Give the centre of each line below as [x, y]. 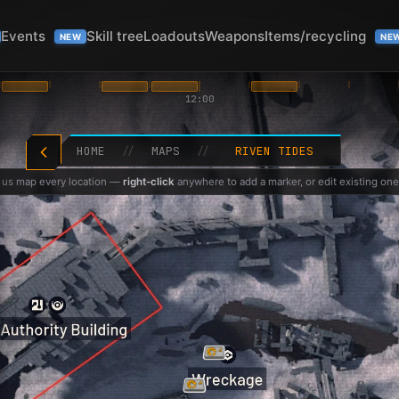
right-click [149, 182]
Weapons [235, 36]
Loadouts [175, 36]
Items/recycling [318, 36]
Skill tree [115, 36]
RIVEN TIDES [274, 151]
